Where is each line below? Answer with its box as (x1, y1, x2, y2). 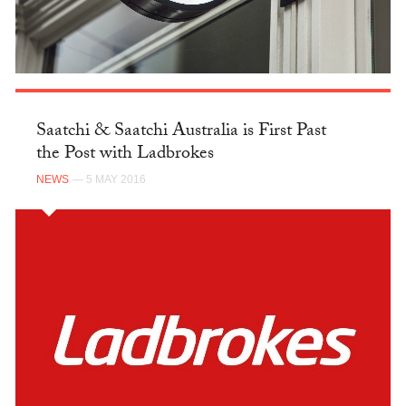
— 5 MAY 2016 (72, 172, 146, 186)
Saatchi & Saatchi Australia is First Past (35, 117, 326, 149)
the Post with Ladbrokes (35, 140, 214, 171)
